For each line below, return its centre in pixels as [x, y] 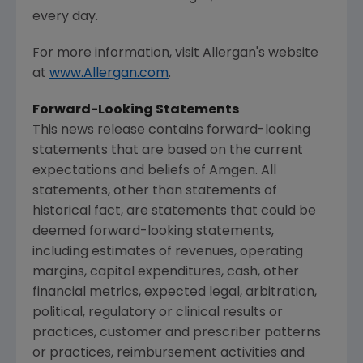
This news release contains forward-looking [171, 131]
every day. [65, 17]
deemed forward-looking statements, [153, 232]
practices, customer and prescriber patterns [177, 333]
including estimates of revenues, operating [168, 252]
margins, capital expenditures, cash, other [166, 273]
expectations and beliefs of [121, 171]
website [292, 54]
